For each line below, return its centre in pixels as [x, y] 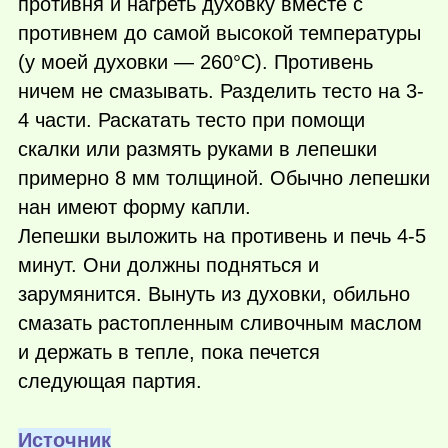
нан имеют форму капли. [134, 207]
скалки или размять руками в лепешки [197, 149]
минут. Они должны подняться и [168, 265]
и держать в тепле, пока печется [169, 352]
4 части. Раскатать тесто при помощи [191, 120]
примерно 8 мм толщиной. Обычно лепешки [224, 178]
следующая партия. [110, 381]
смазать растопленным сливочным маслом [220, 323]
